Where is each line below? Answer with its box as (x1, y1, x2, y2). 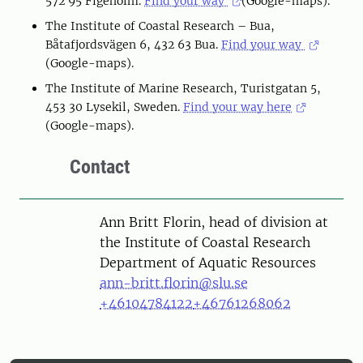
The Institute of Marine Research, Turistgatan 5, (45, 81, 321, 96)
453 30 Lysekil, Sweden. (45, 100, 183, 115)
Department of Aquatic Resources (100, 254, 316, 271)
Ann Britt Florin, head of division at (100, 214, 328, 231)
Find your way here (183, 100, 292, 115)
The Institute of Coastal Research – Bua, (45, 19, 275, 34)
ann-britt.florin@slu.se (100, 275, 248, 292)
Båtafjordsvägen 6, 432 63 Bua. (45, 37, 221, 53)
